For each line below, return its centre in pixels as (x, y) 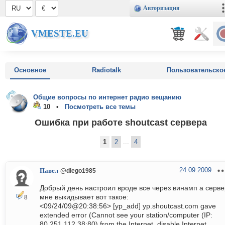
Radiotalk (106, 70)
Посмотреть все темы (100, 107)
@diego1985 (78, 171)
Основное (30, 70)
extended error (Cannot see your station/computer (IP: (126, 215)
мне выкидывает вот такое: (84, 197)
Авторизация (161, 8)
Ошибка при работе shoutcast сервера (121, 122)
